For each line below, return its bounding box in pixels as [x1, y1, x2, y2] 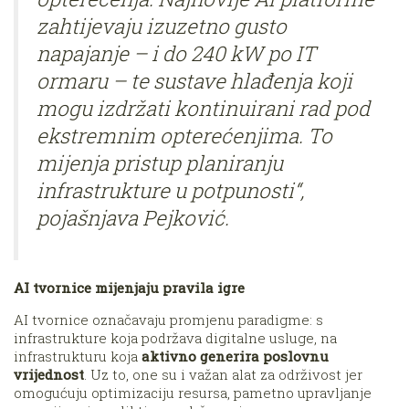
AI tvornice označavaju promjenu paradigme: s [14, 310, 323, 330]
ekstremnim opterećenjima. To [37, 121, 332, 149]
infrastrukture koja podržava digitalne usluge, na [14, 329, 337, 348]
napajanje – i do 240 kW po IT [37, 38, 316, 67]
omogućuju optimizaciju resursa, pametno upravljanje [14, 383, 372, 403]
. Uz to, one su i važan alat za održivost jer [84, 365, 362, 384]
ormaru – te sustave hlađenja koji [37, 66, 352, 94]
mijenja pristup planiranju [37, 148, 283, 176]
